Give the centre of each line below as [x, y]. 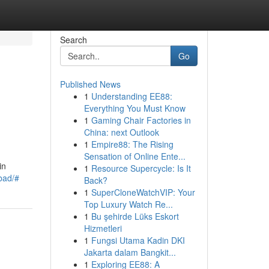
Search [73, 40]
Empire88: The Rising [132, 144]
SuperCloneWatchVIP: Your [143, 192]
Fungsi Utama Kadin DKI [138, 240]
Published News [90, 84]
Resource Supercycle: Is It [141, 168]
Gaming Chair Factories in [141, 120]
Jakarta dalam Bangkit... [130, 252]
